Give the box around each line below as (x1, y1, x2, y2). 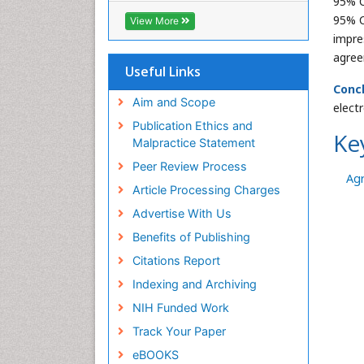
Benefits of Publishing (132, 230, 250, 245)
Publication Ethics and (132, 119, 253, 133)
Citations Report (132, 253, 220, 268)
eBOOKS (132, 348, 179, 362)
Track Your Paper (132, 324, 226, 339)
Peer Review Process (132, 159, 247, 174)
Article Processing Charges (132, 183, 280, 197)
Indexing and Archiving (132, 277, 257, 292)
